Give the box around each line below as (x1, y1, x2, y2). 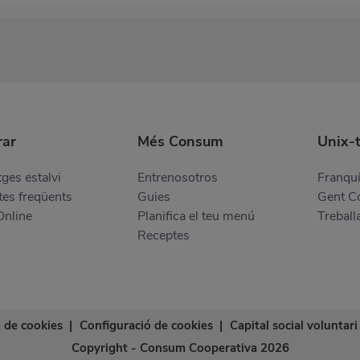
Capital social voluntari (229, 317, 358, 333)
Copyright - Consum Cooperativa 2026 (71, 339, 289, 356)
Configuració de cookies (79, 317, 213, 333)
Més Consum (137, 131, 223, 151)
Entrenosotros (137, 168, 218, 186)
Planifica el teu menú (137, 207, 255, 225)
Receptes (137, 226, 190, 244)
